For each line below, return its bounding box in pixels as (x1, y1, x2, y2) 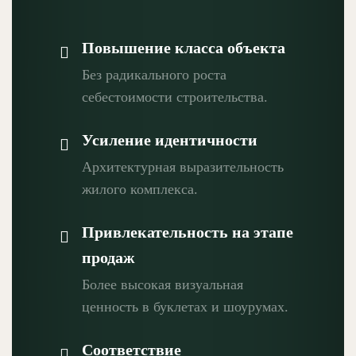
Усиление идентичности (82, 130, 257, 149)
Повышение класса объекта (82, 38, 285, 56)
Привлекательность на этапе (82, 222, 293, 241)
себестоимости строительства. (82, 88, 268, 105)
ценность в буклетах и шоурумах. (82, 298, 288, 315)
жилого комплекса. (82, 180, 198, 197)
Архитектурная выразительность (82, 158, 284, 175)
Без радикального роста (82, 66, 226, 83)
